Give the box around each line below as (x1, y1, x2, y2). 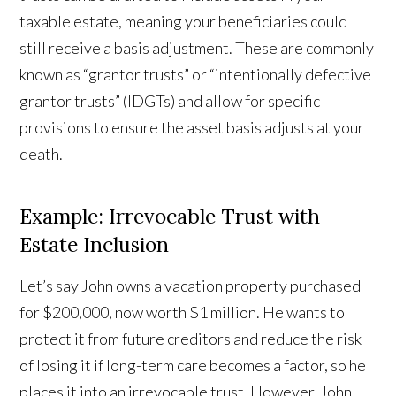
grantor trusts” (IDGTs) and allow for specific (19, 91, 321, 111)
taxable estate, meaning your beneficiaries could (19, 11, 348, 32)
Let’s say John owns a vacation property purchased (19, 276, 362, 296)
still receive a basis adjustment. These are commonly (19, 38, 375, 58)
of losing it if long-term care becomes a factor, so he (19, 355, 367, 376)
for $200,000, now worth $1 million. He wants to (19, 302, 346, 323)
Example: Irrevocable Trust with (19, 203, 321, 230)
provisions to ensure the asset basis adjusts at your (19, 118, 365, 138)
